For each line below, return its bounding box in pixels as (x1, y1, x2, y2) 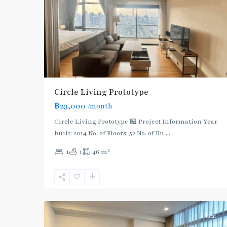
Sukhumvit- (54, 175, 93, 184)
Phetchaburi (54, 164, 94, 172)
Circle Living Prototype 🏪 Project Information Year (54, 118, 217, 126)
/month (88, 102, 112, 111)
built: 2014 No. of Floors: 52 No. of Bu (54, 129, 166, 138)
